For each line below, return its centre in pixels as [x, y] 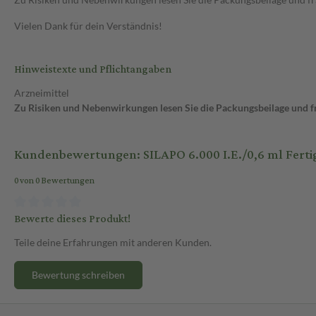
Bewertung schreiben [78, 274]
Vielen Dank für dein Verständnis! [88, 26]
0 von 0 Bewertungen [54, 181]
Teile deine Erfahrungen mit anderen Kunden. [113, 242]
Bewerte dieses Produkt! [72, 219]
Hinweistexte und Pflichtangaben [93, 70]
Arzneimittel [42, 93]
